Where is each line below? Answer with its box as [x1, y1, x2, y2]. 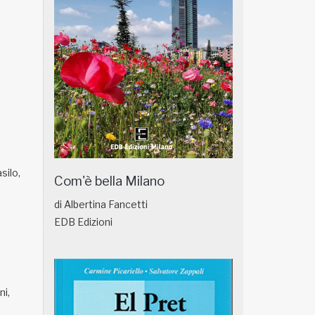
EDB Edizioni [54, 215, 112, 228]
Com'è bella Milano [54, 172, 165, 189]
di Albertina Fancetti [54, 198, 148, 210]
